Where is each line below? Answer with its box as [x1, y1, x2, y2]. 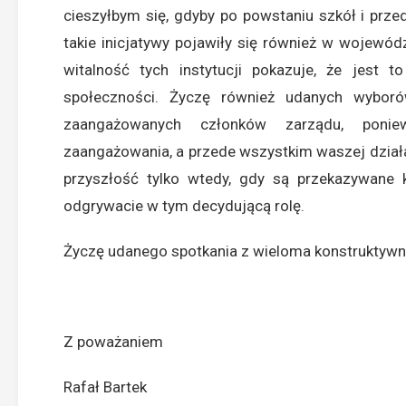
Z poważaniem [63, 333, 163, 351]
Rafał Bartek [63, 378, 147, 396]
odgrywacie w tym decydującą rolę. [63, 197, 304, 215]
